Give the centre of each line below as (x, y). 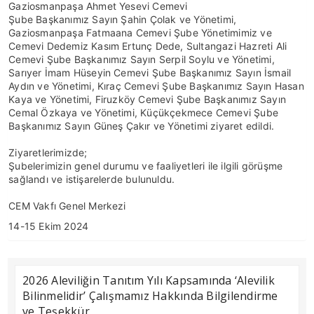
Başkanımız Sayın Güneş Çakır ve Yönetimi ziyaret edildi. (142, 126)
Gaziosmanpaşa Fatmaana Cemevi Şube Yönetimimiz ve (140, 33)
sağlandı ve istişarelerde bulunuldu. (92, 179)
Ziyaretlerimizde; (48, 152)
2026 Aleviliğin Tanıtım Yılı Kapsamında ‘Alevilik (149, 280)
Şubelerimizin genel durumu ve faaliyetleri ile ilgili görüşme (146, 166)
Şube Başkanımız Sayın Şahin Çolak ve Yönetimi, (123, 19)
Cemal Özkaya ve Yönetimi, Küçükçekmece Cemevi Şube (143, 112)
